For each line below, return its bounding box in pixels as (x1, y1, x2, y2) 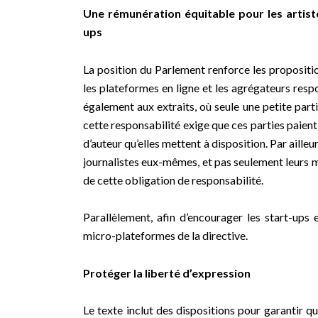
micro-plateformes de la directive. (83, 229, 248, 243)
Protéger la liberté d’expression (83, 265, 251, 280)
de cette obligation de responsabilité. (83, 172, 263, 187)
